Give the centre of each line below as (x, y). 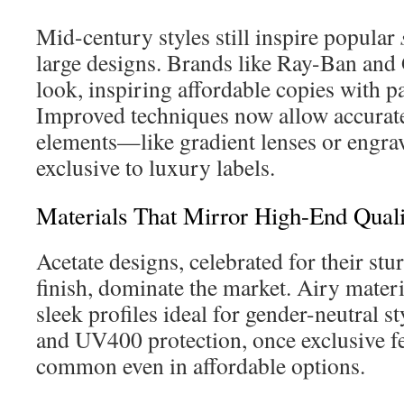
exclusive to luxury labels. (156, 167)
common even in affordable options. (201, 365)
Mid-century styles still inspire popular (218, 36)
